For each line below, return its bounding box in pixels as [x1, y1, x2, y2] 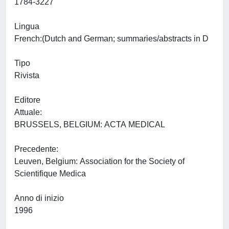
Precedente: [14, 145, 60, 153]
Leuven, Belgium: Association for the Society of [14, 157, 185, 166]
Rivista [14, 71, 39, 80]
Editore [14, 96, 40, 104]
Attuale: [14, 108, 44, 117]
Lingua [14, 22, 39, 31]
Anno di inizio [14, 194, 64, 202]
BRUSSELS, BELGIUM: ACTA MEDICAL [14, 120, 167, 129]
